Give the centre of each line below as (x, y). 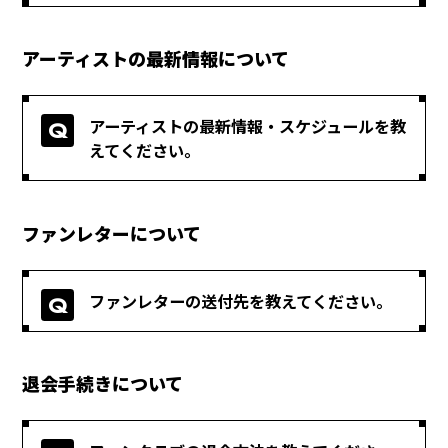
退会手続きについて (103, 383)
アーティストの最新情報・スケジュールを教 (248, 126)
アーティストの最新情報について (156, 58)
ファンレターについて (112, 232)
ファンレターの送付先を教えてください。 (241, 300)
